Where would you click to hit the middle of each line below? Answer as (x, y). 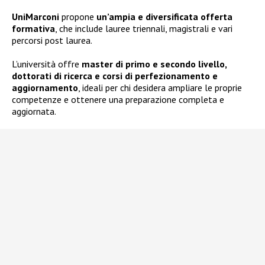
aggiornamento (45, 88)
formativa (33, 29)
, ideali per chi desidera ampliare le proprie (160, 88)
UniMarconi (35, 17)
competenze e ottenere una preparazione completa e (118, 100)
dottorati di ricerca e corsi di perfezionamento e (115, 76)
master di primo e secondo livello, (154, 64)
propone (78, 17)
